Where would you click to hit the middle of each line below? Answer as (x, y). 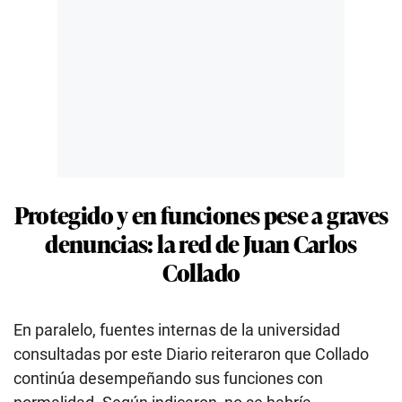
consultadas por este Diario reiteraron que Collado (191, 354)
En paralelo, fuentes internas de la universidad (177, 329)
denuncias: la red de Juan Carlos (201, 242)
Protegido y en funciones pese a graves (201, 214)
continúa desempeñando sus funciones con (168, 378)
